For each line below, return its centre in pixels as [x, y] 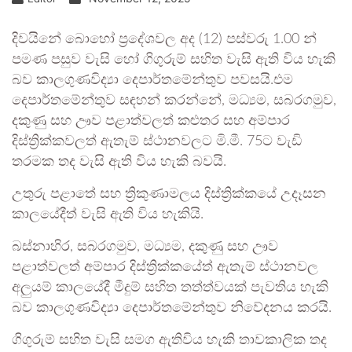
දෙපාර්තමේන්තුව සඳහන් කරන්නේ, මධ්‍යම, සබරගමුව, [174, 101]
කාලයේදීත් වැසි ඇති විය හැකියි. [108, 214]
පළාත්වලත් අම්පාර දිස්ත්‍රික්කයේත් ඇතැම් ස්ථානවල [165, 267]
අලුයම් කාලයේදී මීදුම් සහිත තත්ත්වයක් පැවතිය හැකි [170, 288]
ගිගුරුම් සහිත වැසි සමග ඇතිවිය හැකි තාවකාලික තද [169, 340]
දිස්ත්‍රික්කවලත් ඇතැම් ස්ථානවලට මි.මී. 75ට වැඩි [157, 141]
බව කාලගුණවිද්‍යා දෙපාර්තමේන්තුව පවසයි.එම [152, 80]
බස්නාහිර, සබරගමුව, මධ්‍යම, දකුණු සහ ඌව [145, 247]
